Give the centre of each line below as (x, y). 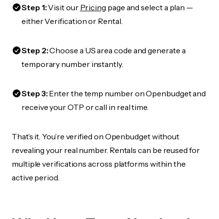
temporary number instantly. (72, 64)
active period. (36, 177)
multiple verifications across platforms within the (99, 164)
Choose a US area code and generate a (117, 50)
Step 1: (34, 7)
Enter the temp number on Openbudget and (127, 93)
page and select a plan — (150, 7)
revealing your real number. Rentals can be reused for (106, 150)
